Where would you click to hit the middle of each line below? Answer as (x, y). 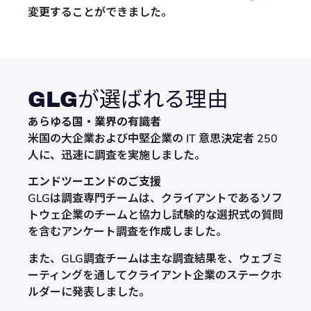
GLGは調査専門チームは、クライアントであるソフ (155, 199)
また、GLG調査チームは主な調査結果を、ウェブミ (155, 259)
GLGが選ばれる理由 (128, 100)
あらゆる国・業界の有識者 (94, 121)
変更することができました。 (100, 12)
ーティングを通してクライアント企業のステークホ (155, 275)
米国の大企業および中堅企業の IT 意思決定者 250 (153, 138)
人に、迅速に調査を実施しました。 (117, 155)
